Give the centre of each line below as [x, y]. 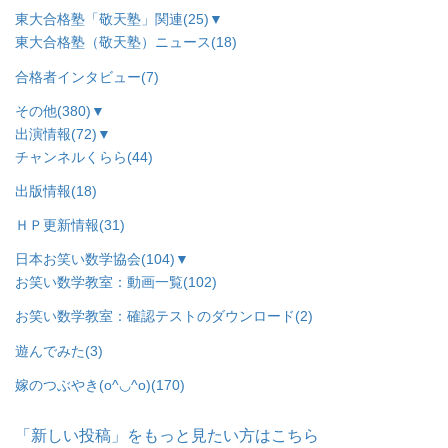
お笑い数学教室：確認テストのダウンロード [155, 316]
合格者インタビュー [78, 76]
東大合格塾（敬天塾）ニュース [113, 42]
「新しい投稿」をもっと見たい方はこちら [167, 435]
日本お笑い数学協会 [78, 259]
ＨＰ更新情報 [57, 225]
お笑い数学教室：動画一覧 [99, 282]
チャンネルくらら [71, 156]
